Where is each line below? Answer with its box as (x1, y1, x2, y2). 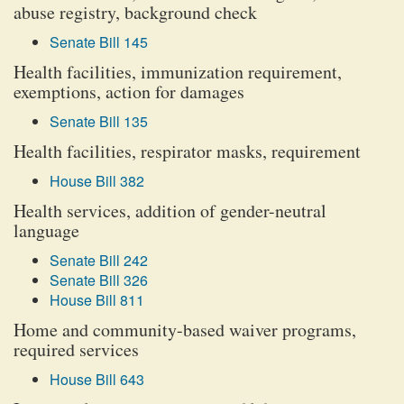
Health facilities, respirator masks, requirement (14, 139, 361, 163)
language (14, 218, 79, 243)
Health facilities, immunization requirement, (14, 60, 342, 84)
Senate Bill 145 (50, 32, 148, 52)
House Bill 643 (50, 369, 144, 390)
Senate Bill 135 (50, 111, 148, 132)
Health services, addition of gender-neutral (14, 198, 326, 223)
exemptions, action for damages (14, 79, 244, 104)
